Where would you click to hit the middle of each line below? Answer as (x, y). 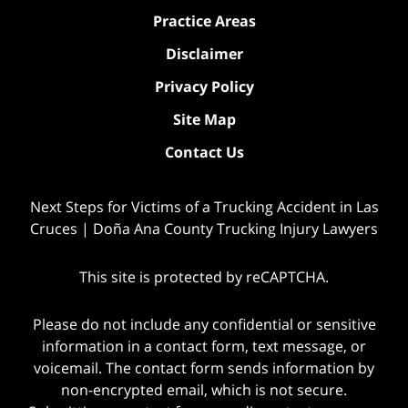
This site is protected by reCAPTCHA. (204, 276)
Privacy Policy (204, 86)
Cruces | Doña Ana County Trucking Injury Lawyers (204, 228)
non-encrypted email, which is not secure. (204, 390)
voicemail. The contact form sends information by (204, 368)
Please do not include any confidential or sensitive (204, 325)
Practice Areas (204, 20)
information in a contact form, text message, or (204, 347)
